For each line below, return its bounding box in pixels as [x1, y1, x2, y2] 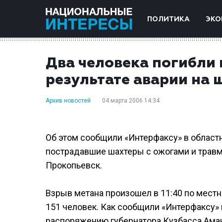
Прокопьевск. [46, 160, 102, 170]
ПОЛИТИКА [147, 16, 190, 23]
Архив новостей [46, 97, 91, 104]
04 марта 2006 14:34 [102, 97, 160, 104]
